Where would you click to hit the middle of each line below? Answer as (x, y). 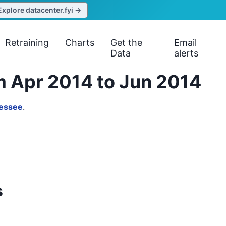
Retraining (27, 43)
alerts (186, 53)
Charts (80, 43)
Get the (127, 43)
